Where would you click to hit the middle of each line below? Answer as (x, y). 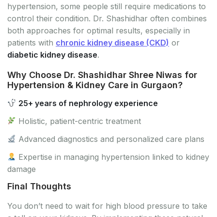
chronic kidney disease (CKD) (112, 42)
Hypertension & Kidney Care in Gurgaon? (95, 85)
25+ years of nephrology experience (88, 103)
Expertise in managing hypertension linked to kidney (113, 157)
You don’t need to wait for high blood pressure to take (107, 206)
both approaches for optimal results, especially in (99, 30)
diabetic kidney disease (52, 54)
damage (22, 169)
